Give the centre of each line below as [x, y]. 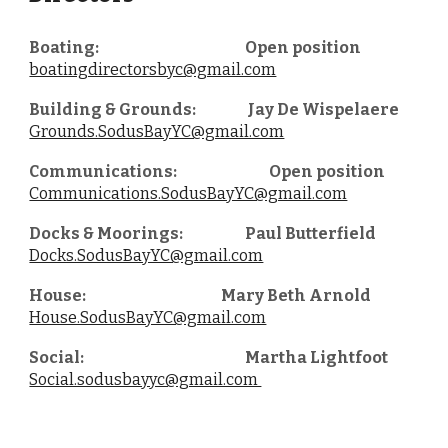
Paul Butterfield [311, 233]
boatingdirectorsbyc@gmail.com [153, 69]
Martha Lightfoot [317, 357]
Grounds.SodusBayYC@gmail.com [157, 131]
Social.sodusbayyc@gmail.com [145, 379]
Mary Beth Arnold [296, 295]
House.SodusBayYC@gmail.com [148, 317]
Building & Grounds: [113, 109]
